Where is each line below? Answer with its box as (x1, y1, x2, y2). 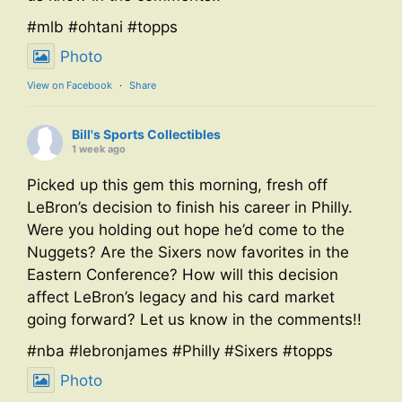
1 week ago (72, 143, 126, 156)
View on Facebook (27, 79, 112, 92)
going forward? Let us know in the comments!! (27, 310, 362, 329)
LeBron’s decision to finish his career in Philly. (27, 198, 353, 217)
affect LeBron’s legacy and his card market (27, 288, 335, 307)
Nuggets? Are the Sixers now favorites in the (27, 243, 349, 262)
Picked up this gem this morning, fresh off (27, 176, 328, 195)
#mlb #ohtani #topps (27, 18, 178, 37)
